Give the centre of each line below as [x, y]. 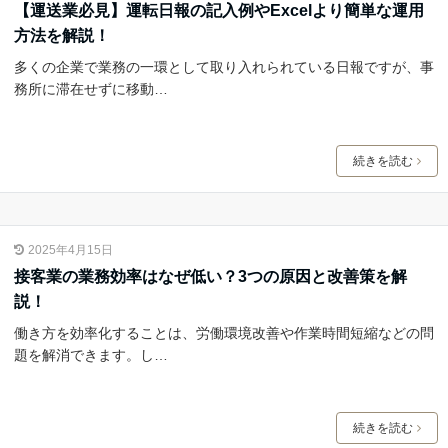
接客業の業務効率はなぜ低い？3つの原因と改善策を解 [210, 277]
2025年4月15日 [70, 250]
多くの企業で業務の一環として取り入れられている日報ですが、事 [223, 66]
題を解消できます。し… [90, 355]
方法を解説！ [61, 35]
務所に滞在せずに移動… [90, 88]
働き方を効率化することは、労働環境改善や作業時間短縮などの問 [223, 333]
